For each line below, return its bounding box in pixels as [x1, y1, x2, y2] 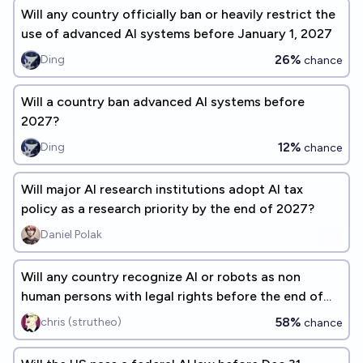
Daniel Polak [41, 228, 102, 241]
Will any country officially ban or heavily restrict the [21, 6, 335, 22]
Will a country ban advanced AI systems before [21, 94, 305, 109]
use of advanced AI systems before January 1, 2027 [21, 26, 332, 41]
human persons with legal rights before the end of [21, 288, 323, 304]
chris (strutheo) [41, 315, 122, 329]
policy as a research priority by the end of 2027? [21, 201, 314, 216]
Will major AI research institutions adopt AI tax [21, 181, 303, 197]
